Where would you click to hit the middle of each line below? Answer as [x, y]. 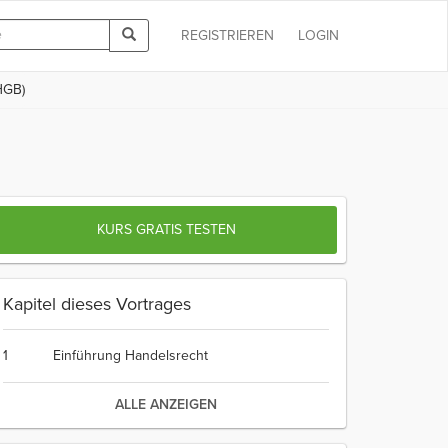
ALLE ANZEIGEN [166, 404]
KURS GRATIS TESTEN [166, 229]
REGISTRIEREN [227, 35]
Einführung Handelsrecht [130, 355]
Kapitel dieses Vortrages [97, 304]
